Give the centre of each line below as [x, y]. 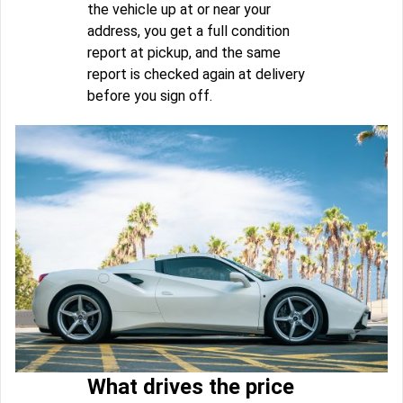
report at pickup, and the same [184, 52]
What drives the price [191, 387]
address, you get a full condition [188, 31]
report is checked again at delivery [196, 74]
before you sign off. [150, 95]
